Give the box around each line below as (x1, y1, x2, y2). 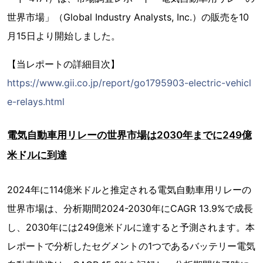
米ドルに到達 (7, 149, 67, 161)
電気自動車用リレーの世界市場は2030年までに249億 (7, 129, 252, 141)
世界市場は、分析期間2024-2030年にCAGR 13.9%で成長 (7, 203, 253, 215)
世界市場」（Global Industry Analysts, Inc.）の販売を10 (7, 11, 249, 23)
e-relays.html (7, 96, 65, 108)
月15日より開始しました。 (7, 30, 120, 42)
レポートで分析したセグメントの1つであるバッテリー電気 (7, 240, 255, 252)
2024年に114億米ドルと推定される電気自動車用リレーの (7, 184, 251, 196)
